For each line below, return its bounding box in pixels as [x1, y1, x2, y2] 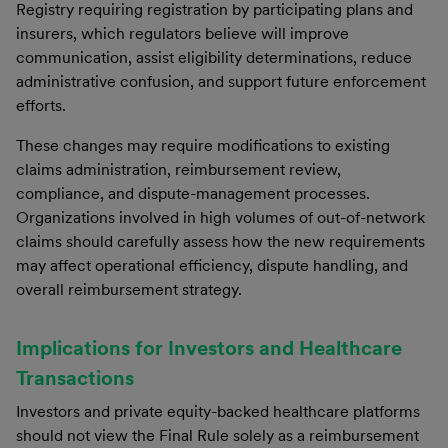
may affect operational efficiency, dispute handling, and [16, 255, 408, 275]
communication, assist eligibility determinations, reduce [16, 47, 412, 67]
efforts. [16, 95, 66, 115]
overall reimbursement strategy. [16, 279, 242, 299]
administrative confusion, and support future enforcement [16, 71, 426, 91]
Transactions [16, 365, 134, 391]
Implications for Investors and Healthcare [16, 335, 402, 361]
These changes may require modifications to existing [16, 135, 390, 155]
